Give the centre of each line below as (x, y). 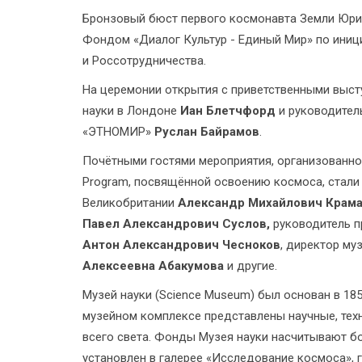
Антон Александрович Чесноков (181, 245)
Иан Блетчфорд (229, 111)
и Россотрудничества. (144, 61)
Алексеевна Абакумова (155, 266)
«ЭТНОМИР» (118, 132)
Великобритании (130, 203)
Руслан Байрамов (207, 132)
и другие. (252, 266)
